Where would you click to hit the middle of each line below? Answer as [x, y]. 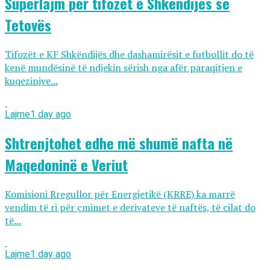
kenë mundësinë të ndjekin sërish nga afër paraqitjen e [124, 67]
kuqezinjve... [31, 80]
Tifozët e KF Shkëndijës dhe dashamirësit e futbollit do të [129, 54]
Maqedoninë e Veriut [66, 164]
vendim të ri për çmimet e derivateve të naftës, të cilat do [130, 207]
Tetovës [28, 24]
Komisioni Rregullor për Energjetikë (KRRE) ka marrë [120, 194]
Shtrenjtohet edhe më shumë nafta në [119, 143]
